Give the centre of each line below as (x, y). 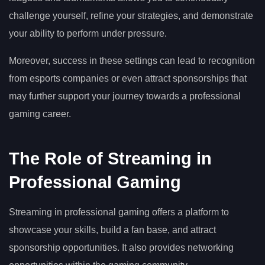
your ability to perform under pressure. (88, 33)
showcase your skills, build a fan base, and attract (112, 230)
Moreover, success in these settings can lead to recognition (132, 60)
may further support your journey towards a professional (125, 96)
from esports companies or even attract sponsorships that (128, 78)
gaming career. (40, 114)
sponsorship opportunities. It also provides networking (121, 248)
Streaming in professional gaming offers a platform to (119, 212)
